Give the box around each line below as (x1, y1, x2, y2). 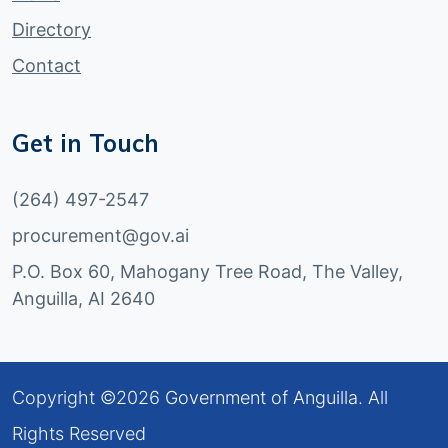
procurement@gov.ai (12, 225, 189, 246)
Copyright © (12, 387, 116, 408)
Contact (12, 55, 81, 76)
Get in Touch (12, 128, 159, 158)
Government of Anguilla (165, 387, 358, 408)
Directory (12, 19, 91, 40)
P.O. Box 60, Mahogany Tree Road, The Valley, (12, 261, 403, 282)
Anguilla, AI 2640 (12, 288, 155, 309)
